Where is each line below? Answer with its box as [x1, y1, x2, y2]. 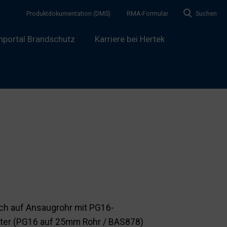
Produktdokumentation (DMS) [26, 9, 111, 17]
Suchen [195, 9, 217, 17]
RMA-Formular [126, 9, 168, 17]
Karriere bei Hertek [95, 34, 165, 44]
